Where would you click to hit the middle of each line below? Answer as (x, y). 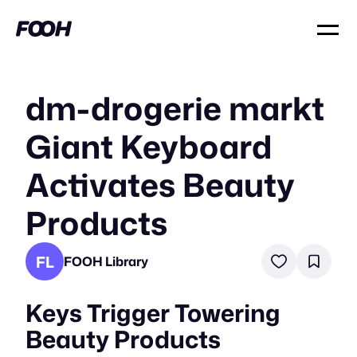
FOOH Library (106, 261)
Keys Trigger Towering (153, 313)
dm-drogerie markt (175, 108)
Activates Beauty (160, 184)
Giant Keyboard (149, 146)
